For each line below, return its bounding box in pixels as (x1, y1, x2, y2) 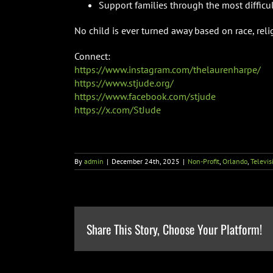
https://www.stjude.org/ (74, 77, 174, 90)
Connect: (74, 50, 110, 63)
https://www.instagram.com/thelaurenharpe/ (74, 63, 261, 76)
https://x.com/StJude (74, 104, 161, 116)
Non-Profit (188, 157, 219, 166)
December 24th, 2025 (112, 157, 180, 166)
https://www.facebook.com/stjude (74, 90, 216, 103)
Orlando (222, 157, 247, 166)
